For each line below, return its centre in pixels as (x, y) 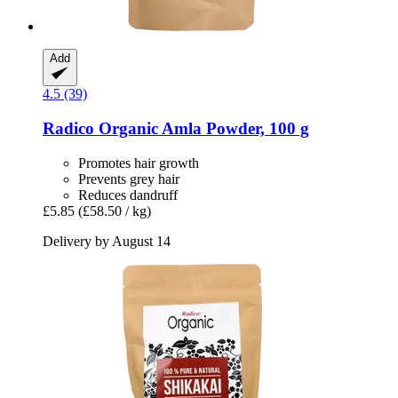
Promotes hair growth (139, 163)
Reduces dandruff (128, 195)
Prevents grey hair (129, 179)
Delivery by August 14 (107, 241)
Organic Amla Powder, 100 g (202, 128)
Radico (68, 128)
